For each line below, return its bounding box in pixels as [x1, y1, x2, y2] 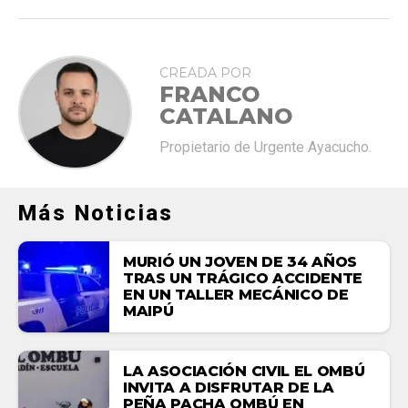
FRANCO [159, 80, 260, 107]
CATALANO [159, 102, 292, 129]
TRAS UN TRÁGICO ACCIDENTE [123, 269, 362, 287]
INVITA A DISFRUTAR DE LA [123, 378, 334, 396]
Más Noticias [18, 199, 174, 226]
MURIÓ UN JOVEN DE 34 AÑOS [123, 252, 357, 270]
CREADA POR [159, 64, 251, 81]
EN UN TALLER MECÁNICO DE [123, 285, 349, 303]
